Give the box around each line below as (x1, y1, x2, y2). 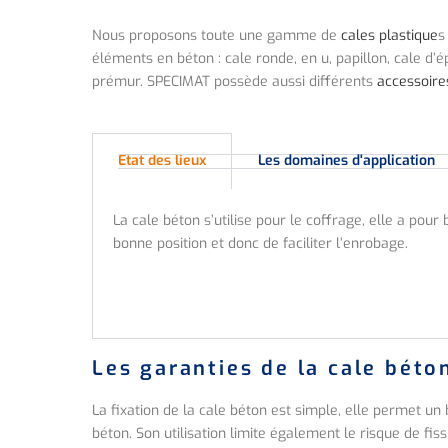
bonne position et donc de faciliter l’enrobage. (113, 234, 408, 253)
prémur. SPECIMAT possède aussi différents (92, 72, 377, 91)
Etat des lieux (118, 151, 206, 170)
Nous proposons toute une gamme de (92, 26, 341, 45)
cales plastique (341, 26, 438, 45)
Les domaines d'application (258, 151, 435, 170)
